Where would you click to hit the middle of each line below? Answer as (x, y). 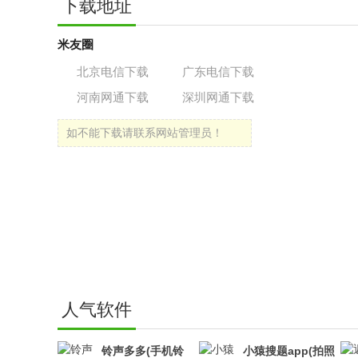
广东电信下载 (218, 72)
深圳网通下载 (218, 97)
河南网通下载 (113, 97)
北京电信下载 (113, 72)
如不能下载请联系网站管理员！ (145, 133)
